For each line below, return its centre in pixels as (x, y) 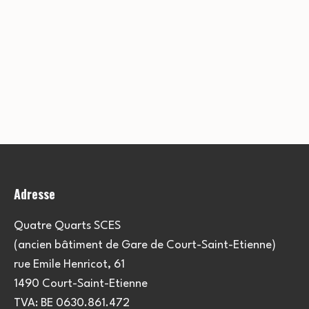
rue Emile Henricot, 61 (69, 264)
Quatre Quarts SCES (67, 226)
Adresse (34, 193)
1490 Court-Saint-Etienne (81, 283)
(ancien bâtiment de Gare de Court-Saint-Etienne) (145, 245)
